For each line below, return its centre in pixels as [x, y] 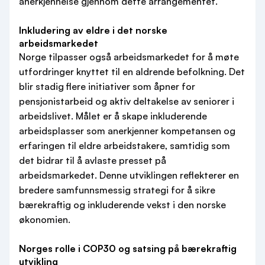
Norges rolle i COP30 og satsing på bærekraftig [128, 248]
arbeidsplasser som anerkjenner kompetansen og [127, 131]
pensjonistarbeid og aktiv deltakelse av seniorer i [127, 101]
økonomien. [45, 219]
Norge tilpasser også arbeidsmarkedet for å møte [129, 57]
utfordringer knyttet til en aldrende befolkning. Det [132, 72]
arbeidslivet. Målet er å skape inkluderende [113, 116]
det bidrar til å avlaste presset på [93, 160]
